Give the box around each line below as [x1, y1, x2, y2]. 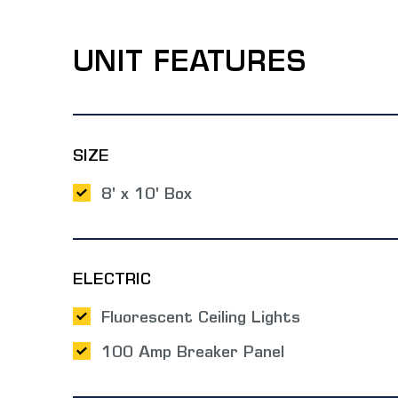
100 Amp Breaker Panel [100, 346, 284, 362]
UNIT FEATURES [73, 50, 306, 79]
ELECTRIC [73, 273, 151, 290]
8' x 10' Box [100, 187, 192, 203]
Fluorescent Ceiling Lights [100, 311, 300, 328]
